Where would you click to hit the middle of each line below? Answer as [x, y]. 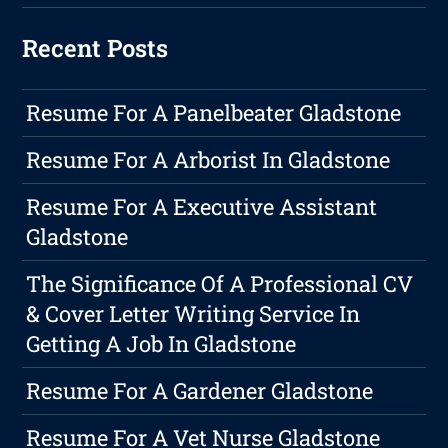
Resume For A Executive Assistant [202, 207]
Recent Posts [95, 48]
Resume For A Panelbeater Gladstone [214, 113]
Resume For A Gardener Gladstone [200, 391]
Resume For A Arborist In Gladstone [208, 160]
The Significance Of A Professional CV [220, 284]
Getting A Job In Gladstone [161, 344]
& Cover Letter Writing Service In [193, 314]
